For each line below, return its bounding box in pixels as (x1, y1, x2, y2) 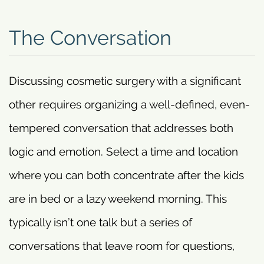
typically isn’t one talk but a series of (9, 216, 192, 229)
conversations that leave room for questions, (9, 239, 235, 253)
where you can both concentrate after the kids (9, 169, 244, 182)
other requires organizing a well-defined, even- (9, 98, 250, 111)
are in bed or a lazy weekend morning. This (9, 192, 227, 206)
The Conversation (9, 26, 171, 50)
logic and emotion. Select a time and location (9, 145, 238, 159)
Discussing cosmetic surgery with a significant (9, 74, 241, 88)
